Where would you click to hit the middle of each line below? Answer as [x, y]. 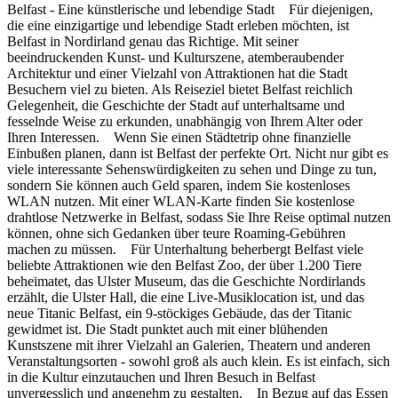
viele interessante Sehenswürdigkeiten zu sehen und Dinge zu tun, [192, 169]
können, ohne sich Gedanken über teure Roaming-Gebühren [176, 233]
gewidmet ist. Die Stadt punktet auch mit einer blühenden [167, 329]
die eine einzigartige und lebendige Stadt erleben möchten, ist [178, 25]
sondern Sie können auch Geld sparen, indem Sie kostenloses [179, 185]
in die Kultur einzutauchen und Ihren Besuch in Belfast [161, 377]
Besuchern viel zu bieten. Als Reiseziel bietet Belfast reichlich [180, 89]
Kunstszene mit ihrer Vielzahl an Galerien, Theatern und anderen [189, 345]
